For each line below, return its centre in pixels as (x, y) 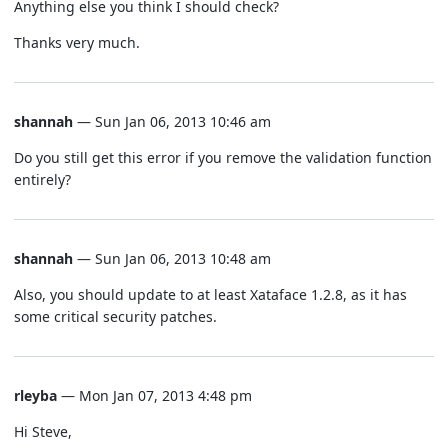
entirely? (42, 179)
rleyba (35, 395)
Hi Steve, (43, 431)
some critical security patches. (115, 316)
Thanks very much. (77, 42)
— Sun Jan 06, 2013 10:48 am (172, 258)
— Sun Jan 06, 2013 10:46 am (172, 121)
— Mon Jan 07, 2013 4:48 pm (154, 395)
